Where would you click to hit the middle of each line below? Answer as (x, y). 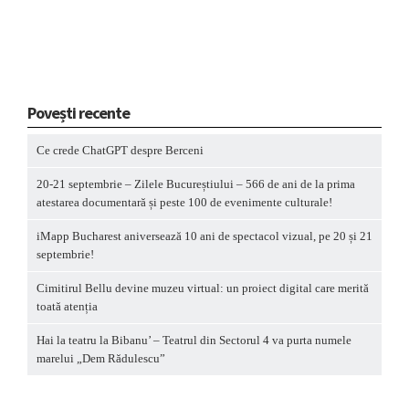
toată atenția (67, 307)
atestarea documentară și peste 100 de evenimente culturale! (184, 203)
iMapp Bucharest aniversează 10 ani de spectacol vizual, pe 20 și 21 (204, 236)
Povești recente (79, 113)
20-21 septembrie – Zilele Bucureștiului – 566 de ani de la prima (196, 184)
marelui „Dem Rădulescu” (101, 359)
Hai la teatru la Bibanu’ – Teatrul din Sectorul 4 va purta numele (194, 341)
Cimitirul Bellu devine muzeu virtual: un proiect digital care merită (203, 288)
